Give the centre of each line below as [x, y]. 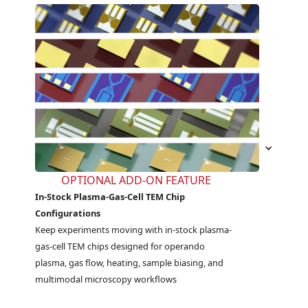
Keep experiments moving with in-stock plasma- [134, 229]
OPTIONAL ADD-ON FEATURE [136, 180]
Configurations [68, 213]
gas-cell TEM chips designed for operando [120, 246]
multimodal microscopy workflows [106, 279]
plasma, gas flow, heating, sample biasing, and [130, 262]
